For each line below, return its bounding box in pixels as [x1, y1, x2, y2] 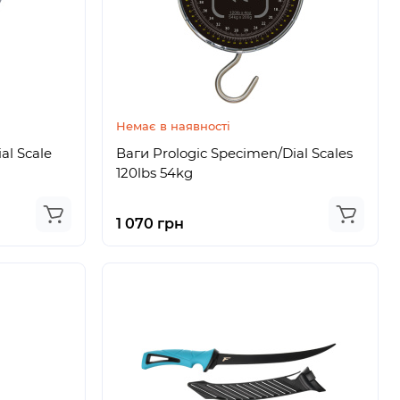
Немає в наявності [115, 119, 230, 133]
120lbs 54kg [115, 164, 193, 181]
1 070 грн [115, 215, 184, 232]
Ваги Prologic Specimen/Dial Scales [115, 145, 353, 162]
